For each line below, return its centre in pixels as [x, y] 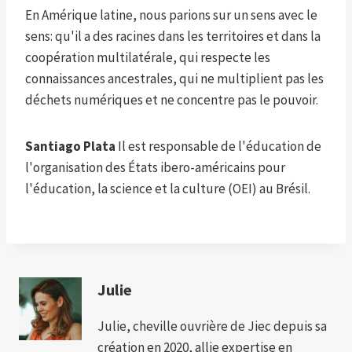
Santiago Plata [70, 147]
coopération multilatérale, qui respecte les [148, 58]
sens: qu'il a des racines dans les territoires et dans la [173, 37]
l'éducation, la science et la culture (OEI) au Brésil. [168, 189]
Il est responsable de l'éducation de [218, 147]
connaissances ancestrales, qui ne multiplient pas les [174, 79]
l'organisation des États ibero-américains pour [155, 168]
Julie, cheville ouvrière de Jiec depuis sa [212, 326]
